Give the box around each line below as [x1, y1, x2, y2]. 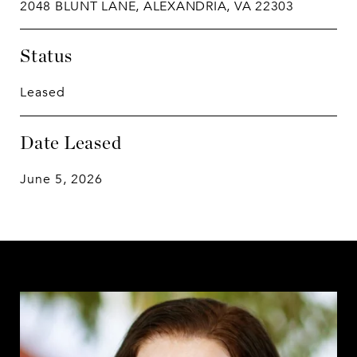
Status [20, 45, 73, 67]
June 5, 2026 [20, 171, 103, 188]
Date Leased [20, 131, 122, 154]
